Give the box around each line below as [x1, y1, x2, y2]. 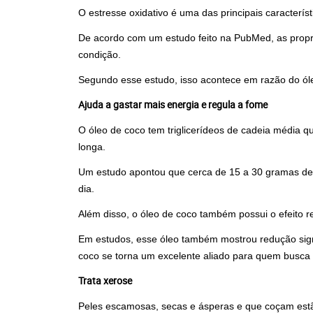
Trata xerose [78, 274, 132, 287]
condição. [78, 49, 121, 60]
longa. [78, 141, 105, 152]
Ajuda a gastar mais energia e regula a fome [78, 98, 268, 111]
